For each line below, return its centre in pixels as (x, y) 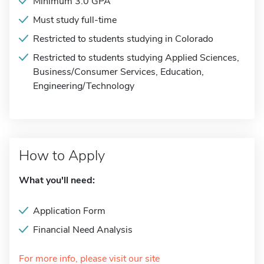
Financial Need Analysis (83, 230)
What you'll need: (57, 180)
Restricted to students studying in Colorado (123, 39)
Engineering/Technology (84, 86)
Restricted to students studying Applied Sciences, (136, 58)
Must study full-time (75, 20)
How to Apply (62, 156)
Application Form (69, 211)
